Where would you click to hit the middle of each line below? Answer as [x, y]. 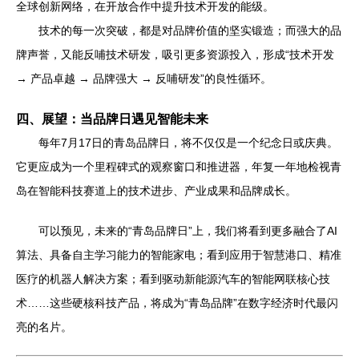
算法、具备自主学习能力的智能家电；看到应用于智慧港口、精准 [179, 254]
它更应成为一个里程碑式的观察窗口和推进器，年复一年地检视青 [179, 166]
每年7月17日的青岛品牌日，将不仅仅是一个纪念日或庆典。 [188, 142]
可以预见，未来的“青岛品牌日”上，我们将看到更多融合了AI [188, 230]
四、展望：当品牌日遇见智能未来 [112, 118]
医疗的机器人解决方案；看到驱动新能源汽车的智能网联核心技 [173, 278]
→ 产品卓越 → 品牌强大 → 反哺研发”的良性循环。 [144, 78]
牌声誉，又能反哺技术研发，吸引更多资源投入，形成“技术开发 [175, 54]
